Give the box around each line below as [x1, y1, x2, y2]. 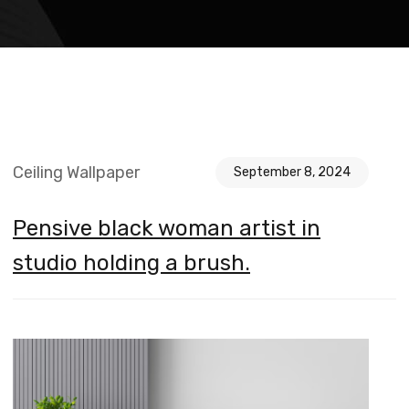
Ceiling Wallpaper [13, 163, 140, 183]
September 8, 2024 [234, 164, 351, 180]
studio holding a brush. [13, 250, 250, 276]
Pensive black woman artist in [13, 215, 320, 241]
